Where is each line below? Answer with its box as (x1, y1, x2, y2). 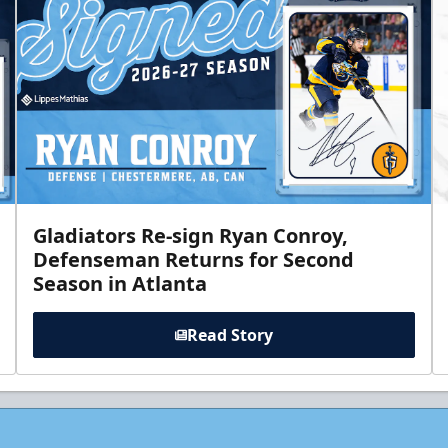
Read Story (186, 323, 273, 346)
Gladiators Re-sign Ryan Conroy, (33, 221, 349, 249)
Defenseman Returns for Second (33, 245, 355, 273)
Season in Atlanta (33, 269, 208, 297)
